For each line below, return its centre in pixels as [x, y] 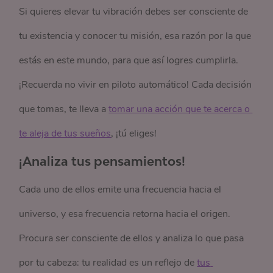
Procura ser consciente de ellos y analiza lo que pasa [132, 238]
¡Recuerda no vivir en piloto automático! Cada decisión [136, 85]
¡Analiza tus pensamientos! [102, 161]
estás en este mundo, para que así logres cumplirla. [129, 60]
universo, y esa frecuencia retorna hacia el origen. [125, 214]
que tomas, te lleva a [64, 109]
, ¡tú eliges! [134, 133]
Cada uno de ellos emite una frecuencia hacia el [120, 190]
